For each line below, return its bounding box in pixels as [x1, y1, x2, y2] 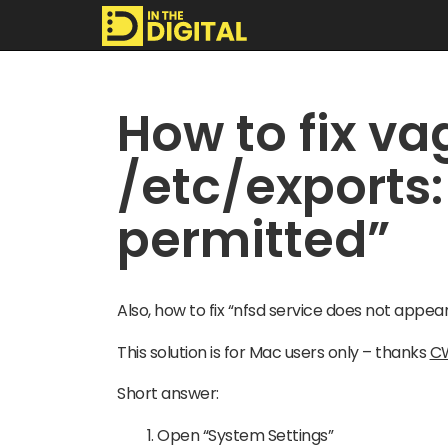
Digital [101, 166, 225, 223]
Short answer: [117, 382, 219, 405]
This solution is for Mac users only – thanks [117, 340, 430, 364]
